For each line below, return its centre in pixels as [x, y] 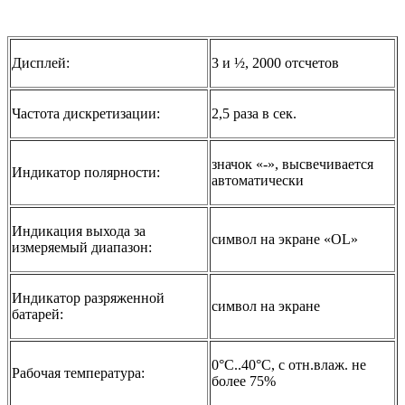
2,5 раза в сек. [254, 114]
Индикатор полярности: [86, 173]
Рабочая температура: [78, 373]
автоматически [258, 181]
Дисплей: [41, 63]
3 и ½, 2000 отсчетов [275, 63]
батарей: [38, 315]
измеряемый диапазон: [82, 248]
